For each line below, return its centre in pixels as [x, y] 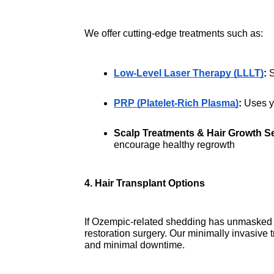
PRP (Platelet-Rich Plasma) [176, 103]
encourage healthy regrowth [174, 144]
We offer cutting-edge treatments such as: [174, 33]
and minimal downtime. [135, 245]
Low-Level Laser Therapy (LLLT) [189, 73]
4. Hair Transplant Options [145, 183]
